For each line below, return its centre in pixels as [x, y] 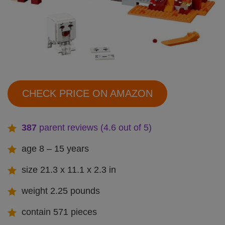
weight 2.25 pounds [61, 191]
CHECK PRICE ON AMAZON [87, 94]
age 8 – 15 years [55, 148]
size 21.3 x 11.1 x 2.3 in [69, 170]
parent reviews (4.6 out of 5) [94, 127]
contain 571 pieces [59, 212]
